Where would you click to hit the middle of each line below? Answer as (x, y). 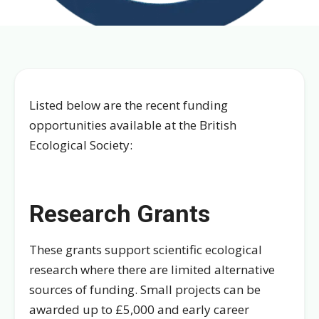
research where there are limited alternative (152, 269)
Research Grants (120, 213)
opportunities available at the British (133, 125)
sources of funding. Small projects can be (145, 289)
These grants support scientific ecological (146, 249)
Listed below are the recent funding (129, 105)
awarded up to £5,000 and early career (139, 309)
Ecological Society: (81, 145)
